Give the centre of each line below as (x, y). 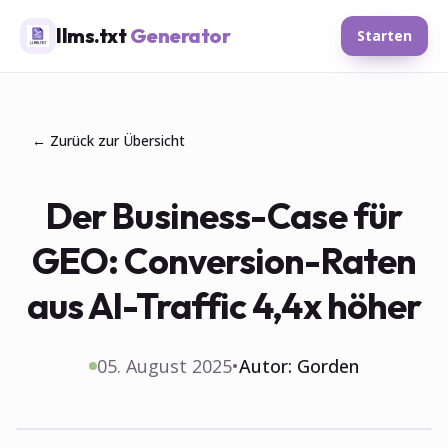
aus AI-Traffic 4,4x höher (224, 305)
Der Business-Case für (224, 215)
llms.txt (93, 35)
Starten (384, 35)
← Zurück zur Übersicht (108, 140)
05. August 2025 (164, 366)
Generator (179, 35)
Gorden (328, 366)
